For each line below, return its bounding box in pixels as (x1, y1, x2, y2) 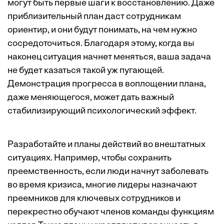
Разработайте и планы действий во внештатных (7, 140, 205, 150)
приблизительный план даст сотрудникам (7, 12, 181, 22)
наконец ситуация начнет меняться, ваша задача (7, 52, 211, 62)
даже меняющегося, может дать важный (7, 93, 174, 103)
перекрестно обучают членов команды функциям (7, 207, 214, 217)
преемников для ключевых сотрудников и (7, 194, 180, 204)
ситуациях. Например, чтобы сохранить (7, 153, 171, 163)
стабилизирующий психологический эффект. (7, 106, 196, 116)
